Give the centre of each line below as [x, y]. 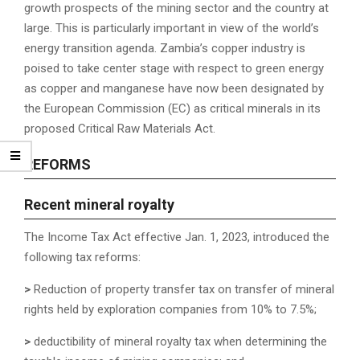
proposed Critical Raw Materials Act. [120, 129]
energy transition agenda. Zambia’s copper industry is [165, 49]
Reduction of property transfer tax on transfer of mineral [184, 290]
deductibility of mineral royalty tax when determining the [180, 342]
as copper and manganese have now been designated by [174, 89]
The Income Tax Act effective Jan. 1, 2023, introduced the [177, 237]
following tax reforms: [82, 258]
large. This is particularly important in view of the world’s [172, 29]
